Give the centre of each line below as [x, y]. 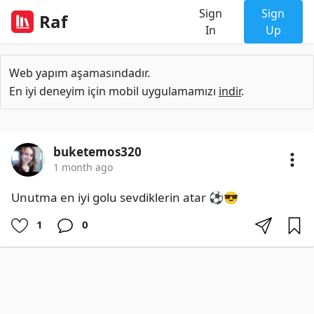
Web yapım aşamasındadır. [80, 73]
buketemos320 [97, 152]
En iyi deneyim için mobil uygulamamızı [114, 91]
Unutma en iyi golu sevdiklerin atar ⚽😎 [125, 197]
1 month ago [83, 167]
